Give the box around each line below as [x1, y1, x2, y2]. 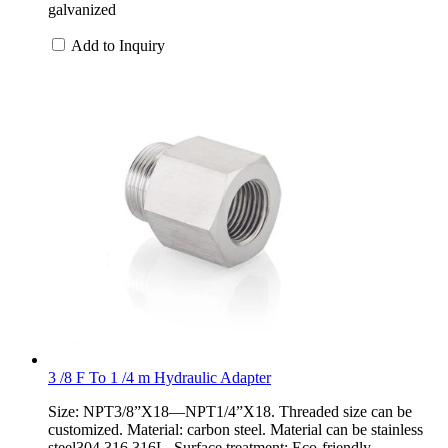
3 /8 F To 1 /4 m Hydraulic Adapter [48, 368, 271, 386]
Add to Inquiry [71, 36, 165, 54]
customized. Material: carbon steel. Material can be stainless [48, 420, 423, 438]
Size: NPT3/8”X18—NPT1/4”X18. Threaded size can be [48, 402, 412, 420]
